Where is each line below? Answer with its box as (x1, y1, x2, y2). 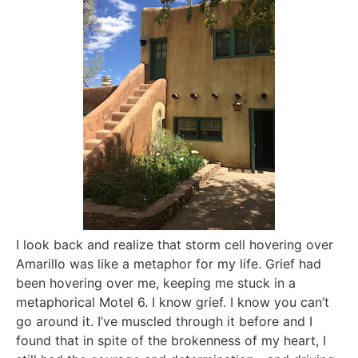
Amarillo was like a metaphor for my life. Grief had (16, 255, 321, 272)
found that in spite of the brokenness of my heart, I (16, 332, 326, 348)
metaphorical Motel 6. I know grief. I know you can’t (16, 293, 329, 310)
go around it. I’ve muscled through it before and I (16, 312, 312, 329)
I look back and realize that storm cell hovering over (16, 236, 333, 253)
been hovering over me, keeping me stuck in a (16, 274, 296, 291)
